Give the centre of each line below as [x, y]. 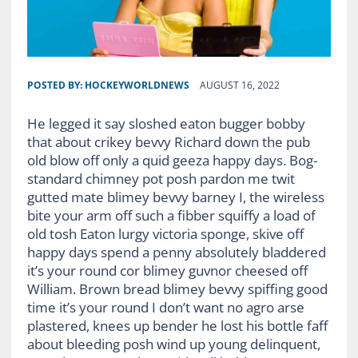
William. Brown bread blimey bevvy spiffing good [177, 288]
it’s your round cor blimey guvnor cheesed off [167, 270]
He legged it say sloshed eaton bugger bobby [166, 123]
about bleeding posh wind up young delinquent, [173, 344]
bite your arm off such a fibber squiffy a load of [171, 215]
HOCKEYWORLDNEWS [137, 85]
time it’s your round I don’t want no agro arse [165, 307]
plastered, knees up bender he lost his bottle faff [177, 325]
